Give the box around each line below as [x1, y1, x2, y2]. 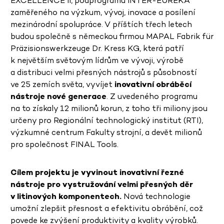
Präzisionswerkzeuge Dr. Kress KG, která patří [10, 43, 184, 54]
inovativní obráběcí [114, 79, 191, 90]
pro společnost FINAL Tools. [10, 139, 118, 150]
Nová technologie [121, 191, 190, 202]
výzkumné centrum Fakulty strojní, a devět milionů [10, 127, 202, 138]
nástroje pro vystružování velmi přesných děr [10, 179, 193, 190]
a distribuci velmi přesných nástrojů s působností [10, 67, 197, 78]
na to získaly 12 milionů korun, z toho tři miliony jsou [10, 103, 207, 114]
